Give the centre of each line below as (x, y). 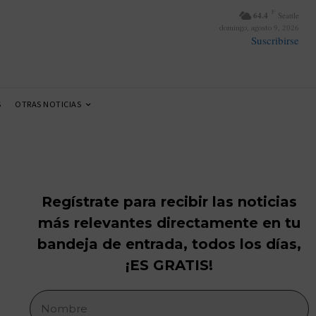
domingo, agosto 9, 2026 (259, 27)
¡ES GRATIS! (169, 266)
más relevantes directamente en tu (169, 223)
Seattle (288, 15)
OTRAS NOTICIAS (48, 104)
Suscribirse (275, 40)
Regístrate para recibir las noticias (169, 202)
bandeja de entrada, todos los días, (169, 244)
